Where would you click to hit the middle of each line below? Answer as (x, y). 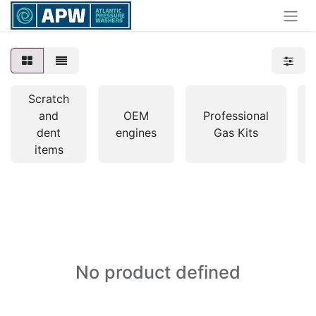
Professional (236, 115)
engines (136, 132)
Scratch (49, 98)
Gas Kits (236, 132)
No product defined (158, 272)
